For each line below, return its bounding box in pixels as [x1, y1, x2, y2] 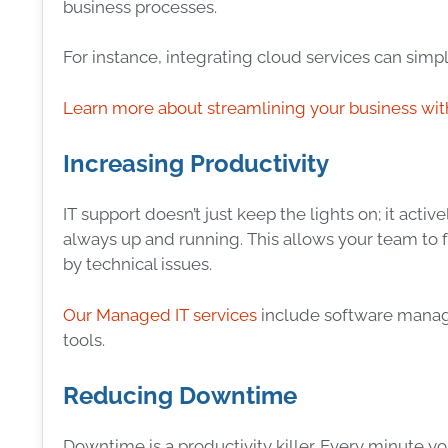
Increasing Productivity [63, 149, 329, 179]
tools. [63, 329, 105, 350]
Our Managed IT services [63, 304, 257, 325]
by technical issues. [63, 254, 212, 275]
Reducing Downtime [63, 381, 297, 411]
